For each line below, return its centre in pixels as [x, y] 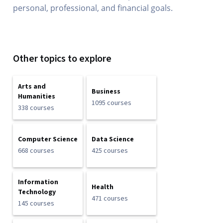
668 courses [36, 151]
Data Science [113, 139]
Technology [37, 192]
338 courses [36, 108]
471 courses [110, 199]
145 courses [36, 204]
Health [103, 187]
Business [106, 92]
